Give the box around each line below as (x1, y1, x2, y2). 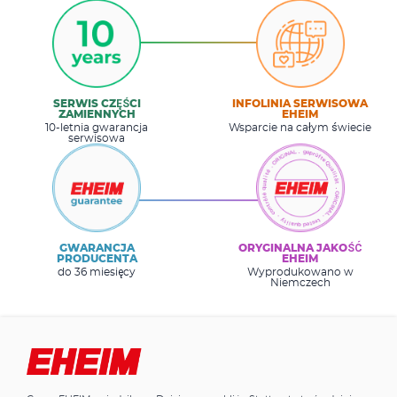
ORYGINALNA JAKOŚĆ (237, 242, 362, 253)
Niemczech (269, 276, 331, 288)
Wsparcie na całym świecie (229, 121, 372, 133)
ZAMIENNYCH (58, 108, 136, 120)
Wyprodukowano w (246, 266, 354, 277)
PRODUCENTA (56, 253, 137, 264)
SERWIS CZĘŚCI (52, 97, 141, 109)
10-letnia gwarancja (45, 121, 149, 133)
